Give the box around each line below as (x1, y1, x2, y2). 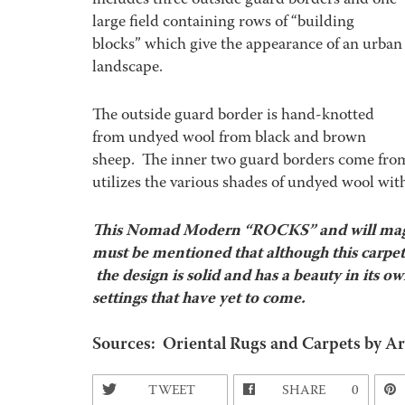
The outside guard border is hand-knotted (92, 104, 374, 128)
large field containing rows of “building (92, 11, 354, 35)
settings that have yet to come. (92, 286, 306, 313)
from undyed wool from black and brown (92, 127, 366, 151)
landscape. (92, 56, 163, 80)
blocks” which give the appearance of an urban (92, 33, 402, 58)
